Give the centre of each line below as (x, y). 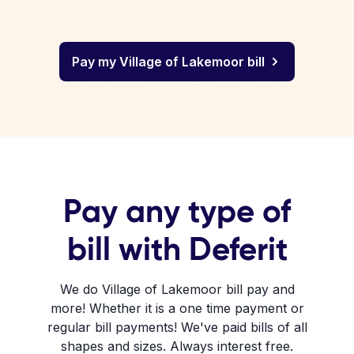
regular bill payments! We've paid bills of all (177, 327)
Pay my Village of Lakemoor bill (168, 62)
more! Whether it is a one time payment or (177, 308)
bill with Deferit (177, 249)
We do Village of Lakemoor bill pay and (177, 289)
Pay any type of (177, 211)
